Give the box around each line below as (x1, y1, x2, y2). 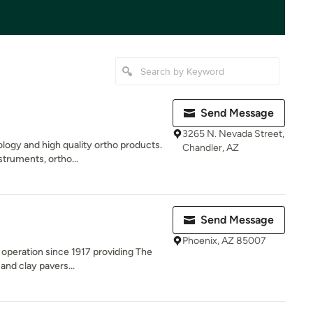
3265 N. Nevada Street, (182, 128, 284, 140)
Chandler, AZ (182, 142, 239, 154)
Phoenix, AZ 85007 (182, 235, 266, 247)
